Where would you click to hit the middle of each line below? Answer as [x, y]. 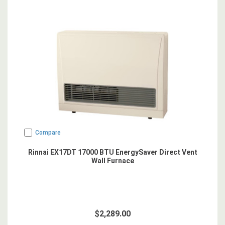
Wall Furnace [113, 161]
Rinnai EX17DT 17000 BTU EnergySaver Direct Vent [113, 152]
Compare [48, 133]
